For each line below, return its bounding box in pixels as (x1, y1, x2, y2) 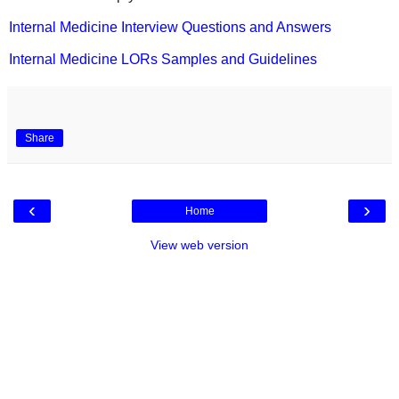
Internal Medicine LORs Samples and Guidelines (9, 51, 317, 67)
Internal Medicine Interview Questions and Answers (9, 19, 331, 35)
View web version (151, 237, 248, 252)
